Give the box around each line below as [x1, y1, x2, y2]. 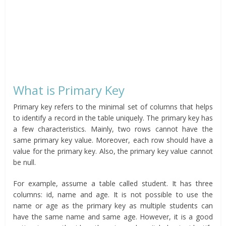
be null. [13, 157, 36, 167]
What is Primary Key [13, 82, 125, 99]
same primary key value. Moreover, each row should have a [13, 135, 213, 145]
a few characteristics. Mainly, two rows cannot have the [13, 124, 213, 134]
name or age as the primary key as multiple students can [13, 201, 213, 211]
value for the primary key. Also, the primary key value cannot [13, 146, 213, 156]
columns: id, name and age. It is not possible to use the [13, 190, 213, 200]
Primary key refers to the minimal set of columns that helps [13, 102, 213, 112]
